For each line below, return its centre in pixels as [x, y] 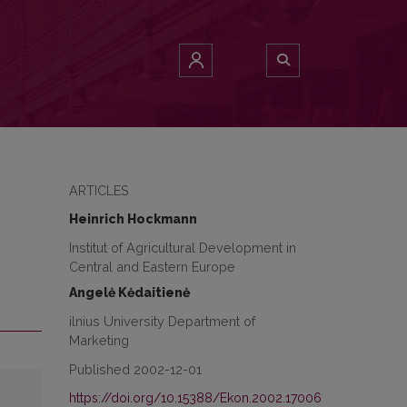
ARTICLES [99, 190]
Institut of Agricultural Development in [183, 248]
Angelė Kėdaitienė [129, 293]
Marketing [99, 340]
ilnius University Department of [162, 321]
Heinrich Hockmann [133, 219]
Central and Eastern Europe [152, 267]
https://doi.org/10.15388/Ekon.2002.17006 [195, 398]
